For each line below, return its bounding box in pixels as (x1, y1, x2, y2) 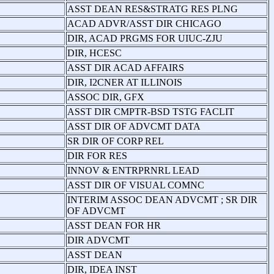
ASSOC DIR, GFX (67, 91, 144, 102)
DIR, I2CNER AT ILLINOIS (67, 76, 182, 87)
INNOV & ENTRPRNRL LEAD (67, 165, 199, 176)
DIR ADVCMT (67, 234, 130, 245)
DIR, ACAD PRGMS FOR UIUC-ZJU (67, 32, 223, 43)
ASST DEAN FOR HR (67, 220, 161, 231)
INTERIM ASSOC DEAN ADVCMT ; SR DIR (67, 194, 257, 205)
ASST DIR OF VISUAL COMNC (67, 179, 204, 190)
